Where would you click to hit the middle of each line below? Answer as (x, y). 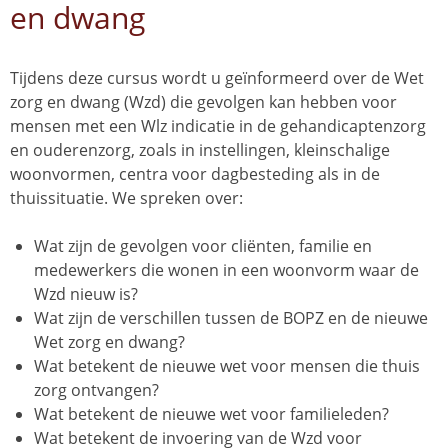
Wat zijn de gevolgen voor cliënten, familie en (203, 246)
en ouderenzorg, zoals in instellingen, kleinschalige (200, 150)
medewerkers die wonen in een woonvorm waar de (226, 270)
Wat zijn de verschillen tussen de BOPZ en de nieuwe (231, 318)
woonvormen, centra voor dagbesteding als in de (195, 174)
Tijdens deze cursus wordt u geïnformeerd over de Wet (217, 78)
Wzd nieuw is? (86, 294)
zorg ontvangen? (96, 390)
